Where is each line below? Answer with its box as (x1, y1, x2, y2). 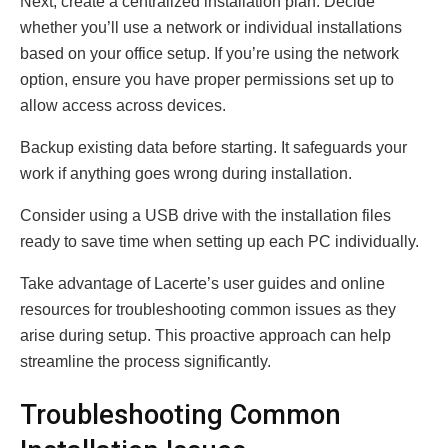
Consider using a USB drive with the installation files (20, 206, 391, 224)
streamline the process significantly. (20, 352, 271, 370)
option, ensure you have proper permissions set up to (20, 70, 394, 88)
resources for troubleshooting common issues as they (20, 300, 396, 318)
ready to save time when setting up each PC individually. (20, 232, 419, 250)
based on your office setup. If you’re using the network (20, 44, 399, 62)
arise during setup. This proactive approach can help (20, 326, 391, 344)
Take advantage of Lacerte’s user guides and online (20, 274, 385, 292)
